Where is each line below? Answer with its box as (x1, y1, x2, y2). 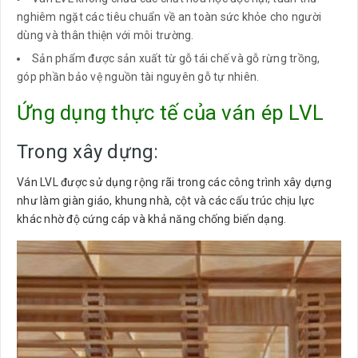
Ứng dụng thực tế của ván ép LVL (17, 100, 324, 125)
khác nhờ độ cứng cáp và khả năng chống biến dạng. (17, 212, 287, 225)
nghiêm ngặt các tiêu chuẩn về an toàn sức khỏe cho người (17, 10, 321, 24)
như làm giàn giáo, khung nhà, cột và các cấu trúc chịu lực (17, 193, 315, 207)
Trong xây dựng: (17, 140, 159, 163)
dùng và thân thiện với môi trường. (17, 29, 194, 42)
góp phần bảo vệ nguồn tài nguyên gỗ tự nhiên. (17, 70, 260, 83)
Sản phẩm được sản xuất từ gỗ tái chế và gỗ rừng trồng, (32, 51, 320, 65)
